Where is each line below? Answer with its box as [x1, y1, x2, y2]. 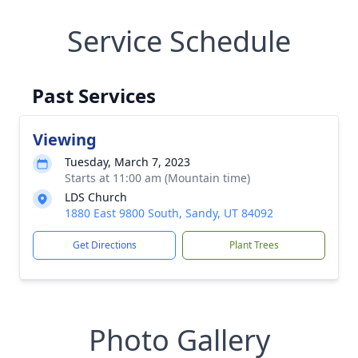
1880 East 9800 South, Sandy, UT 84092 [65, 205, 273, 221]
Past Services [32, 82, 156, 109]
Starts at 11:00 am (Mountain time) [65, 170, 250, 185]
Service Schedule [67, 22, 291, 61]
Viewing [33, 129, 97, 150]
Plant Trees [229, 238, 279, 252]
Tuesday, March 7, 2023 [65, 154, 190, 169]
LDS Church [65, 189, 127, 205]
